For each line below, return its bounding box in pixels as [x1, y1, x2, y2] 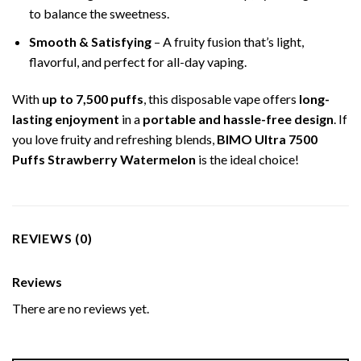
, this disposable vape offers [143, 90, 299, 106]
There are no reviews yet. [12, 300, 149, 316]
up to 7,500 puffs [42, 90, 143, 106]
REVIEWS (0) [12, 230, 93, 246]
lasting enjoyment [12, 110, 119, 127]
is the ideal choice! [196, 151, 299, 167]
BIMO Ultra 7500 [217, 131, 317, 147]
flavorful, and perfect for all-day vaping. [28, 53, 247, 69]
